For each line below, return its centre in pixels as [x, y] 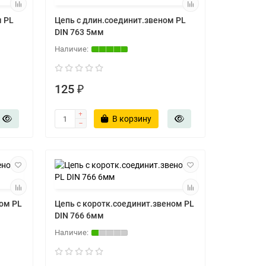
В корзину [132, 119]
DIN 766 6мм [79, 216]
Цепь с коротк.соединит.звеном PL [124, 204]
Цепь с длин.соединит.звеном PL [120, 20]
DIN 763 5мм [79, 32]
